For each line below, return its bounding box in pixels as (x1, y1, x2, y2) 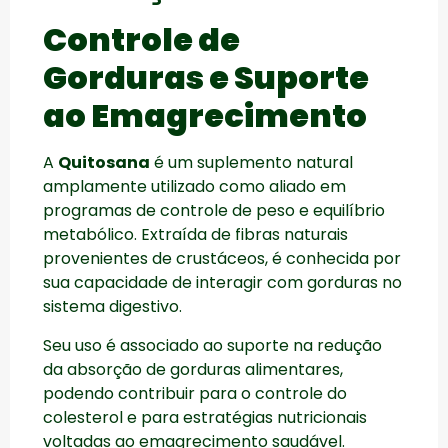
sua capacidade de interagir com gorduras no (43, 271, 402, 295)
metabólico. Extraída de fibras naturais (43, 223, 348, 247)
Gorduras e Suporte (43, 55, 369, 101)
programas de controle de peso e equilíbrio (43, 199, 385, 223)
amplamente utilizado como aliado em (43, 175, 346, 199)
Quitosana (58, 151, 150, 175)
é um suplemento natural (150, 151, 353, 175)
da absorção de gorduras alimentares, (43, 357, 343, 381)
